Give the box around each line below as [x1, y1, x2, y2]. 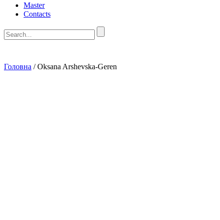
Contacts [24, 10, 51, 18]
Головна [4, 62, 31, 71]
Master [24, 1, 45, 9]
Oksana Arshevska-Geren [37, 62, 117, 71]
